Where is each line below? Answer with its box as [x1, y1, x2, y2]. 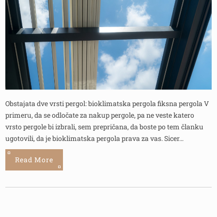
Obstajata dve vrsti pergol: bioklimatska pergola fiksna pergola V [5, 98, 209, 108]
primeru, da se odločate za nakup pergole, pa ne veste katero [5, 110, 195, 120]
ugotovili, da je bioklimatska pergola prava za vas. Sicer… [5, 133, 184, 143]
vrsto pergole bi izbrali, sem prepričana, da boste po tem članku [5, 122, 204, 131]
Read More [15, 155, 54, 164]
